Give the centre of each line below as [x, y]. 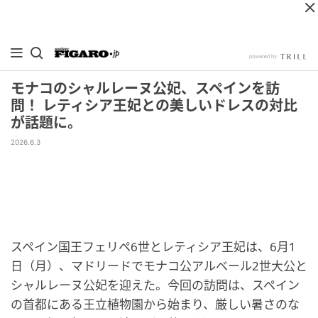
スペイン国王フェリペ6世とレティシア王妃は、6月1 [153, 247]
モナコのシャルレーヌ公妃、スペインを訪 [145, 89]
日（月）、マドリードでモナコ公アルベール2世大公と [159, 266]
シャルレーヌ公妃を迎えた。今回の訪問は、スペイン [155, 285]
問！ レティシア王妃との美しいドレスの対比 [154, 106]
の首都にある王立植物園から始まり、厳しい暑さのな [155, 304]
